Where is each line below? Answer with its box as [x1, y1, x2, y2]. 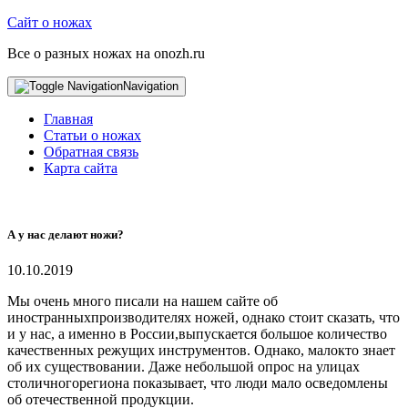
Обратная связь [44, 144, 138, 159]
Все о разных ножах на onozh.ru [7, 46, 205, 61]
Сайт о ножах [7, 15, 92, 30]
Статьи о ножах [44, 127, 141, 143]
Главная [44, 111, 93, 127]
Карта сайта [44, 160, 117, 176]
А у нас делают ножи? [7, 228, 124, 242]
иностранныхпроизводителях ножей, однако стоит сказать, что [7, 310, 400, 326]
